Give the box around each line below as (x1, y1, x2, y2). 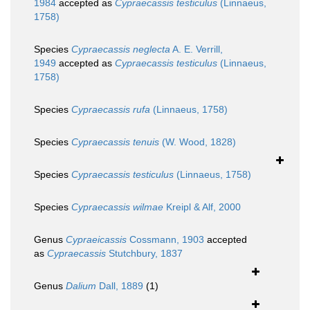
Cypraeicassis (66, 234, 127, 246)
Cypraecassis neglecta (71, 44, 170, 55)
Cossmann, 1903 (127, 234, 204, 246)
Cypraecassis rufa (71, 104, 150, 116)
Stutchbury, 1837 (106, 248, 183, 259)
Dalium (66, 280, 96, 292)
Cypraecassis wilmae (71, 201, 163, 213)
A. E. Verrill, (170, 44, 223, 55)
